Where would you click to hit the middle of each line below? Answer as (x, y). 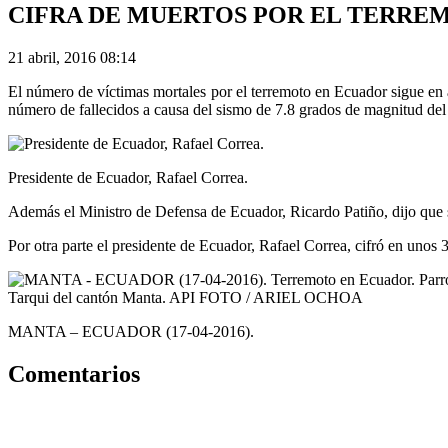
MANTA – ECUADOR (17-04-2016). (131, 332)
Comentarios (74, 374)
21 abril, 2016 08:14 (72, 58)
